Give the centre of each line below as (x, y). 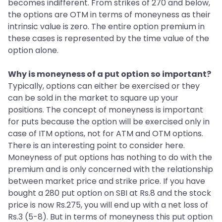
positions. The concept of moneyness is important (106, 110)
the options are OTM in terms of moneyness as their (109, 15)
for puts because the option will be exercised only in (109, 122)
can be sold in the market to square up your (93, 98)
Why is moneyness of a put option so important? (110, 74)
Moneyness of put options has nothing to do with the (110, 158)
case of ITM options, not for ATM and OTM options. (106, 134)
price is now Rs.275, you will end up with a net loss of (108, 205)
